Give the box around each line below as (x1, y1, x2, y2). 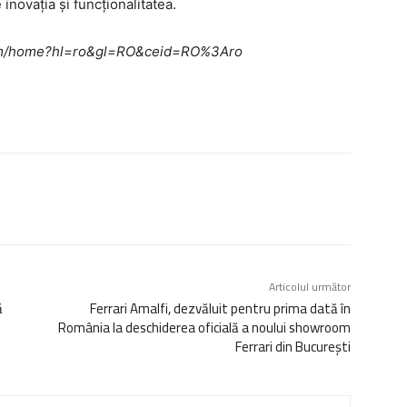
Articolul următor (268, 275, 351, 297)
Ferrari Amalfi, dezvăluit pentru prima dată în (89, 294, 351, 322)
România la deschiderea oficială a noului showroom (57, 313, 351, 341)
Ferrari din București (234, 333, 351, 360)
